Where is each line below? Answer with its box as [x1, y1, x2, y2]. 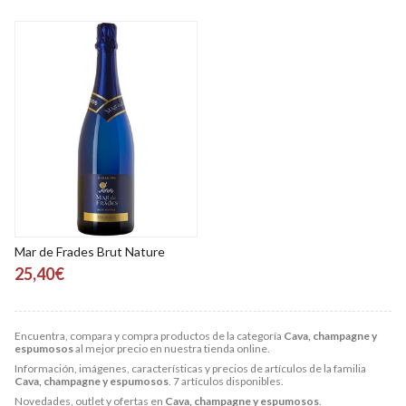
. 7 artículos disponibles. [169, 374, 284, 389]
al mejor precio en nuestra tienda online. [73, 342, 270, 356]
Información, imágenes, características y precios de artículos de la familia [14, 362, 366, 376]
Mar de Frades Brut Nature [14, 244, 165, 260]
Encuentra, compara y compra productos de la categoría [14, 329, 284, 343]
